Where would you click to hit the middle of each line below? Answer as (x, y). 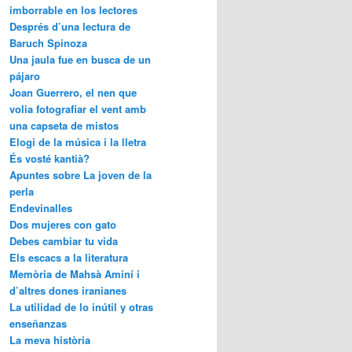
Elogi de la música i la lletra (78, 142)
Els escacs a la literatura (69, 258)
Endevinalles (41, 208)
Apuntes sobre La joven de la (81, 175)
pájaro (25, 76)
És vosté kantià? (49, 159)
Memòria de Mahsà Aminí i (75, 274)
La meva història (50, 340)
